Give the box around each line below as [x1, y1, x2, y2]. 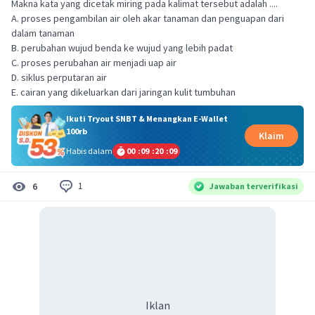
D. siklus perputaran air [11, 71, 107, 84]
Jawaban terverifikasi [210, 180, 298, 191]
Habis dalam [65, 145, 112, 156]
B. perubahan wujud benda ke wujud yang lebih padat [11, 41, 233, 54]
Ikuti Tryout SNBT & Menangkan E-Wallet [65, 112, 228, 124]
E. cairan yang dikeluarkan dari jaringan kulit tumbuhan [11, 86, 236, 98]
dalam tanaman [11, 27, 75, 39]
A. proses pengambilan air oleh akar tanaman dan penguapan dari [11, 12, 284, 25]
